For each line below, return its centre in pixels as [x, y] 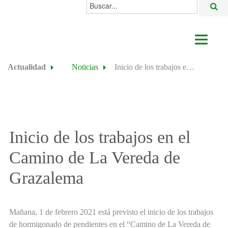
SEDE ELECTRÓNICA [63, 149]
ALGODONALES [52, 125]
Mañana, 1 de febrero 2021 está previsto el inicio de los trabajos [111, 212]
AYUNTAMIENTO [55, 63]
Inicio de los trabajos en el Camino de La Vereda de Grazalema [190, 67]
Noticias [85, 67]
